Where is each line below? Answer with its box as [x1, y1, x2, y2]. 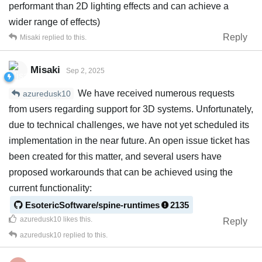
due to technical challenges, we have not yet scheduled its [9, 120, 249, 130]
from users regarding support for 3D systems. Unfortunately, [9, 104, 253, 115]
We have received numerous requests [75, 88, 235, 99]
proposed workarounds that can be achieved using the [9, 167, 233, 178]
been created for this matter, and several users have [9, 151, 222, 162]
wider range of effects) [9, 17, 100, 27]
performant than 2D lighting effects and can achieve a [9, 1, 229, 12]
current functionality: [9, 183, 92, 194]
